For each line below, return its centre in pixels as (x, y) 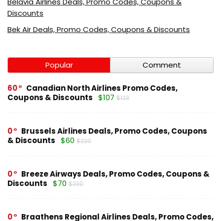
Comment (162, 65)
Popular (59, 65)
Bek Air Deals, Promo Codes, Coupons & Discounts (99, 29)
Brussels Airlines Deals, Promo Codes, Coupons (114, 131)
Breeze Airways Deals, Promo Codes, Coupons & (115, 174)
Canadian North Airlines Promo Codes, (102, 88)
